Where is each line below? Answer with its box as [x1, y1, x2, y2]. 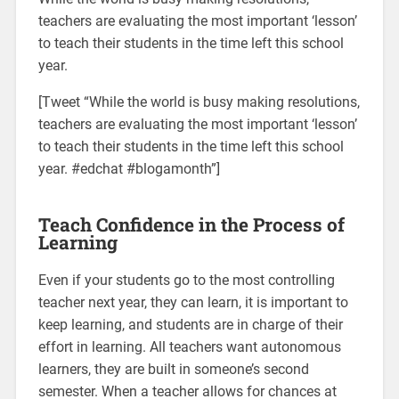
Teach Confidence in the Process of [37, 212, 345, 238]
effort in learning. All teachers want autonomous [37, 338, 341, 356]
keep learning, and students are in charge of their [37, 316, 343, 334]
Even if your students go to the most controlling [37, 272, 335, 289]
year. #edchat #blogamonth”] [37, 160, 220, 178]
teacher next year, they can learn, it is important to [37, 294, 348, 312]
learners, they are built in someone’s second [37, 361, 309, 379]
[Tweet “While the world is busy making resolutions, [37, 94, 360, 111]
